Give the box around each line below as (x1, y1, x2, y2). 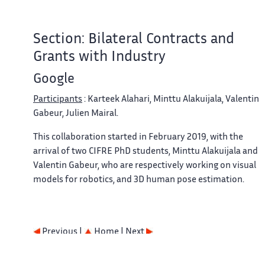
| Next (121, 228, 146, 237)
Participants (33, 96, 82, 104)
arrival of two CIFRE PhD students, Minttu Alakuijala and (33, 148, 258, 156)
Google (33, 74, 75, 86)
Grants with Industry (33, 51, 166, 64)
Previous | (40, 228, 84, 237)
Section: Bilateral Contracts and (33, 34, 234, 47)
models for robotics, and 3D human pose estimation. (33, 176, 244, 185)
